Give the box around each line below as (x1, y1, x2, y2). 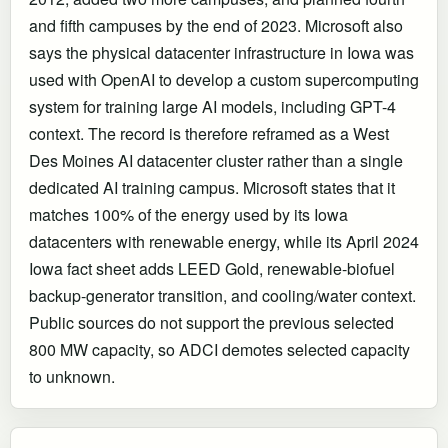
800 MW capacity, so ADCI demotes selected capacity (29, 337, 410, 361)
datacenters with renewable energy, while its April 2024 (29, 229, 419, 253)
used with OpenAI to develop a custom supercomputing (29, 67, 419, 91)
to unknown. (29, 364, 115, 388)
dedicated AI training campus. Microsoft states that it (29, 175, 395, 199)
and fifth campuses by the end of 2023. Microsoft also (29, 13, 403, 37)
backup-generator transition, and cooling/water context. (29, 283, 416, 307)
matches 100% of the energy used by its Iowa (29, 202, 348, 226)
